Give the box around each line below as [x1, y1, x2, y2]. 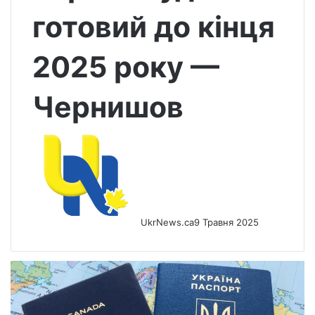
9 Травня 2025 [194, 217, 259, 229]
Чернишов [32, 89, 184, 125]
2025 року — [32, 49, 219, 85]
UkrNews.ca [141, 217, 194, 229]
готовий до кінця [32, 9, 275, 45]
